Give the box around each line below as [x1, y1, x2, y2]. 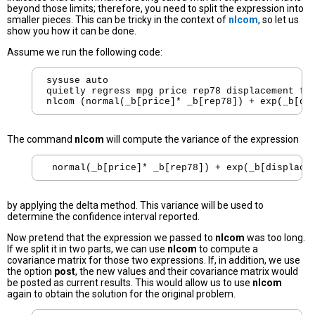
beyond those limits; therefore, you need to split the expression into [7, 3, 304, 15]
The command [7, 134, 75, 146]
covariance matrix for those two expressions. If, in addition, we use [7, 255, 300, 266]
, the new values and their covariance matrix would [75, 266, 298, 278]
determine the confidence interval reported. [7, 211, 200, 223]
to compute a [197, 243, 258, 255]
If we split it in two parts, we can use [7, 243, 167, 255]
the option [7, 266, 54, 278]
